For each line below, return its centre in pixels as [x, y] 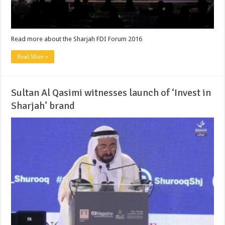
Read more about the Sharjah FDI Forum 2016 [77, 39]
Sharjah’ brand [43, 105]
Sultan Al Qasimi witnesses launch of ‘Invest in [111, 92]
